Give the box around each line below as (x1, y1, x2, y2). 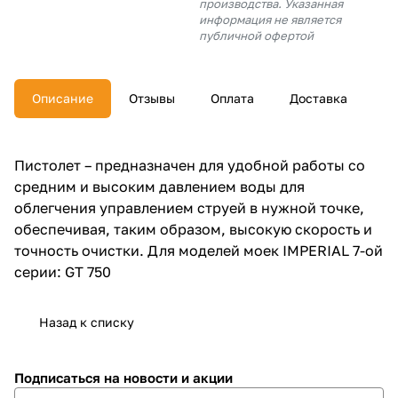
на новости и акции (104, 370, 233, 386)
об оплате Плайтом (36, 10, 179, 27)
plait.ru (174, 146, 224, 164)
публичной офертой (199, 28, 314, 43)
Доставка (290, 91, 347, 106)
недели (36, 170, 84, 187)
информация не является (199, 12, 341, 27)
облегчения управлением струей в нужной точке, (14, 199, 364, 217)
